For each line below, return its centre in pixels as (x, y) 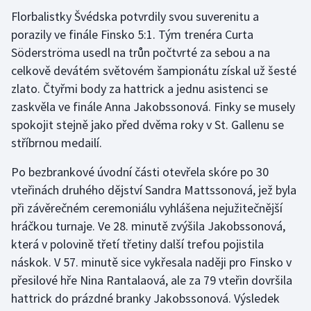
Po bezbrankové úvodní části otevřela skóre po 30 (140, 172)
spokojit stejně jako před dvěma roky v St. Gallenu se (148, 125)
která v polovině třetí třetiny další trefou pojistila (137, 244)
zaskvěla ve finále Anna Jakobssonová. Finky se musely (153, 107)
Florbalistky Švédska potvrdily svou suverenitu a (135, 17)
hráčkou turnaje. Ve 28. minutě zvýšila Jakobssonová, (148, 226)
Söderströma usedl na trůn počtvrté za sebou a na (141, 53)
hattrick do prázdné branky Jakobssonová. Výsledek (145, 299)
